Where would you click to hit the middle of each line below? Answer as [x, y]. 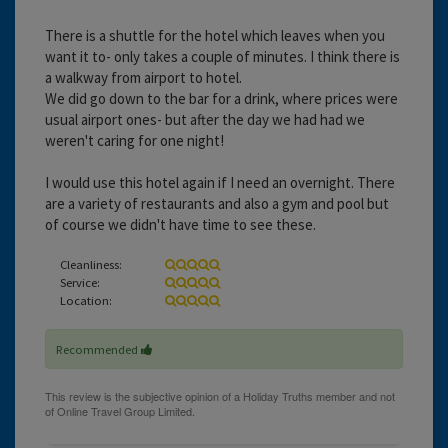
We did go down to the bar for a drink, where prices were [221, 98]
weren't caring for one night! [134, 140]
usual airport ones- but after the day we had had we [205, 119]
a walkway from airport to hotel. [143, 77]
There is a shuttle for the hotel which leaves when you [215, 35]
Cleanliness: [91, 263]
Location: [86, 299]
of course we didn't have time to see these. [180, 224]
